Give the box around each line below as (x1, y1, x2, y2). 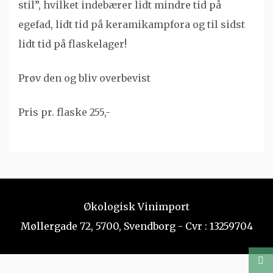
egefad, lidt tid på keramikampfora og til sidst (18, 18, 245, 30)
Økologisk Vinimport (83, 200, 190, 213)
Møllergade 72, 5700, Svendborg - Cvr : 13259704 (20, 220, 253, 232)
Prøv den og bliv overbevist (18, 72, 151, 84)
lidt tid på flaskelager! (18, 38, 127, 50)
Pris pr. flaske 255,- (18, 106, 110, 118)
